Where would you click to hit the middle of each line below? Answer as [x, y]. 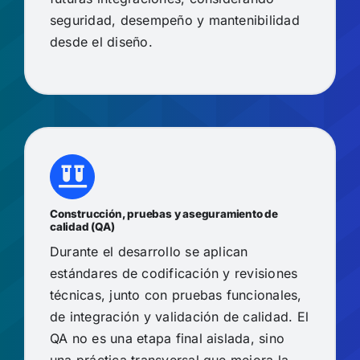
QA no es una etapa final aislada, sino [167, 339]
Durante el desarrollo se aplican [149, 252]
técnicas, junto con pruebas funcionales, [176, 295]
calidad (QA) [82, 227]
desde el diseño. [101, 42]
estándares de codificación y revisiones [174, 274]
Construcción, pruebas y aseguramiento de [164, 214]
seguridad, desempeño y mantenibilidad [174, 20]
